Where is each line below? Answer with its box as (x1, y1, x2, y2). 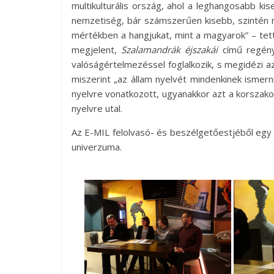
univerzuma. (72, 141, 127, 153)
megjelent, (72, 43, 122, 56)
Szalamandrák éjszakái (121, 43, 218, 56)
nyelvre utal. (72, 102, 122, 114)
